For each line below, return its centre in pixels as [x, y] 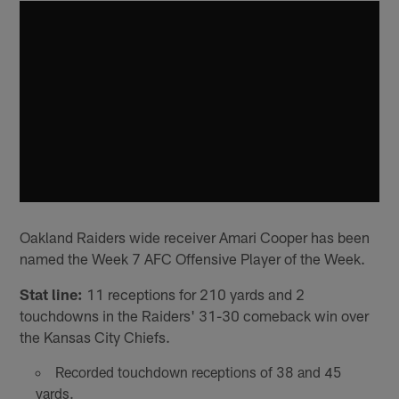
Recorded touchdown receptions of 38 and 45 [198, 371]
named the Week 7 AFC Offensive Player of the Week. [193, 258]
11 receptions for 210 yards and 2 [194, 293]
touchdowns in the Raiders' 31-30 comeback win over [195, 315]
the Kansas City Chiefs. [95, 336]
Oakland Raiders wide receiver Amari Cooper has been [195, 236]
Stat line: [52, 293]
